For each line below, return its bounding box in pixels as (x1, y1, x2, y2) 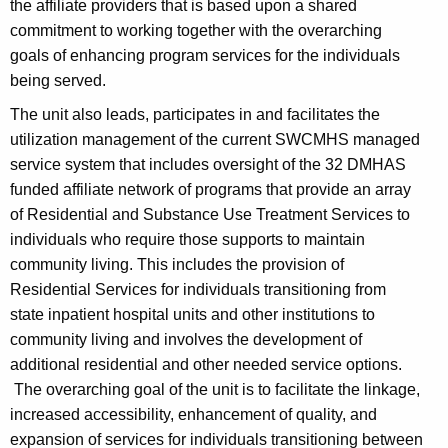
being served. (10, 71, 110, 89)
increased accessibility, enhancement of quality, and (10, 406, 377, 424)
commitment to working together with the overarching (10, 21, 382, 39)
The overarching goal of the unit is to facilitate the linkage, (10, 381, 420, 399)
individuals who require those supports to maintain (10, 231, 365, 249)
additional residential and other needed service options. (10, 356, 402, 374)
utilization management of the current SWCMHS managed (10, 131, 420, 149)
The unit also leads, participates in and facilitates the (10, 106, 380, 124)
